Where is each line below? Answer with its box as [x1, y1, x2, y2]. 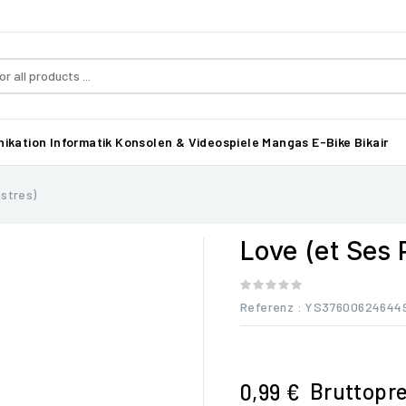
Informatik [49, 134, 112, 150]
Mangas [262, 134, 309, 150]
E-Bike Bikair [312, 134, 389, 150]
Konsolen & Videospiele [115, 134, 260, 150]
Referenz [240, 299, 295, 314]
